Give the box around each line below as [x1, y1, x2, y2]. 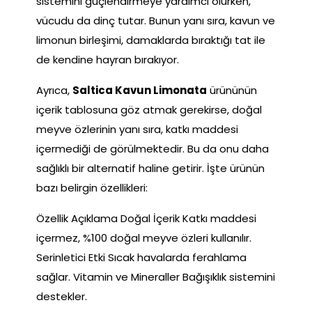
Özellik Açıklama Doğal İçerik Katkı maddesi [36, 210, 256, 226]
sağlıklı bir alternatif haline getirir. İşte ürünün [36, 160, 265, 175]
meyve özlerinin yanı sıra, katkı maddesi [36, 121, 238, 136]
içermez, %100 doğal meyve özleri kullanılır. [36, 230, 251, 245]
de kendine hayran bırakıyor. [36, 52, 179, 67]
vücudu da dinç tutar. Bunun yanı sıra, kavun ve [36, 13, 275, 28]
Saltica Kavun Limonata [72, 82, 207, 97]
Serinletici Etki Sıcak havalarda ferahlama [36, 249, 247, 265]
